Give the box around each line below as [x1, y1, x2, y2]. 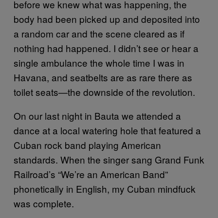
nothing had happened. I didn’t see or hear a [14, 41, 199, 54]
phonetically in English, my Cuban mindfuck [14, 182, 196, 195]
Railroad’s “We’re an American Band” [14, 167, 168, 181]
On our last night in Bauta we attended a [14, 109, 181, 122]
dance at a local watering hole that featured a [14, 123, 201, 137]
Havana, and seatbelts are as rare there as [14, 70, 192, 84]
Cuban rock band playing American [14, 138, 161, 151]
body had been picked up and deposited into [14, 12, 200, 25]
